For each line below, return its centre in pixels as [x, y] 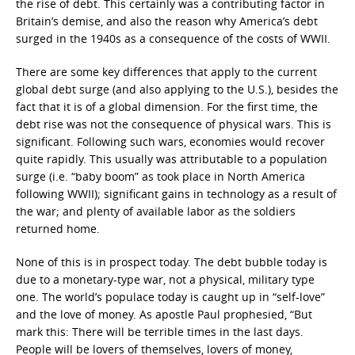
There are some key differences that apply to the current [166, 72]
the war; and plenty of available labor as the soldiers [156, 211]
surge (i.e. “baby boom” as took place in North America [160, 176]
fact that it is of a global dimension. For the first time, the [167, 107]
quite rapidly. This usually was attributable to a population [172, 159]
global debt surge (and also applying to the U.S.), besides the [177, 89]
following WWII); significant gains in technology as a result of [176, 194]
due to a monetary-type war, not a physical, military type [165, 279]
